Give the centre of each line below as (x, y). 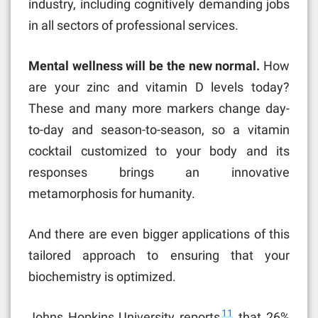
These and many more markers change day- (159, 108)
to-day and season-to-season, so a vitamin (159, 129)
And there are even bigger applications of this (159, 234)
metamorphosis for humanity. (112, 193)
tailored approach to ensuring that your (159, 255)
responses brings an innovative (159, 172)
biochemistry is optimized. (102, 276)
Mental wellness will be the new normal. (146, 65)
